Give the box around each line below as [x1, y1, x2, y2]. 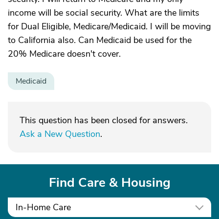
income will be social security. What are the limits [8, 7, 199, 19]
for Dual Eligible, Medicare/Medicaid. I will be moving [8, 21, 211, 32]
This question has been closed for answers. [20, 114, 188, 126]
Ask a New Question [20, 128, 100, 140]
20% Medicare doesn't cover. [8, 48, 121, 60]
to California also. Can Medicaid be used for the [8, 34, 192, 46]
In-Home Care [16, 201, 71, 213]
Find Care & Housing [48, 174, 171, 191]
